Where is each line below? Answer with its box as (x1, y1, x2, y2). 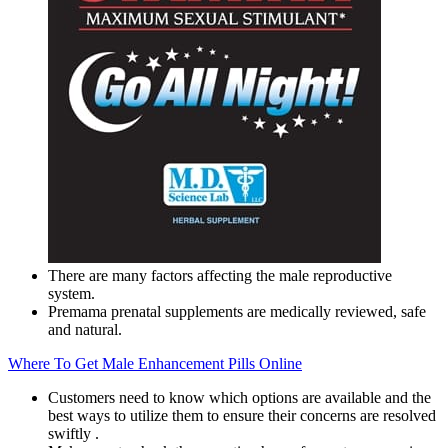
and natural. (48, 321, 122, 339)
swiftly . (48, 425, 99, 443)
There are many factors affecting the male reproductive (48, 267, 392, 285)
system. (48, 285, 95, 303)
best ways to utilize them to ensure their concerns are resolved (48, 407, 436, 425)
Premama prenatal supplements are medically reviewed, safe (48, 303, 426, 321)
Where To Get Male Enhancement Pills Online (8, 355, 302, 373)
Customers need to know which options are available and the (48, 389, 431, 407)
